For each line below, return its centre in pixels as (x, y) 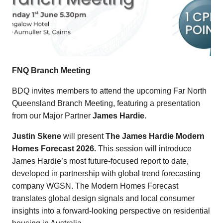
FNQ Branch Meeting (51, 70)
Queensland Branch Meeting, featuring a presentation (106, 103)
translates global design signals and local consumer (103, 198)
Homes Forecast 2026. (55, 148)
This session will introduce (145, 148)
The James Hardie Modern (155, 136)
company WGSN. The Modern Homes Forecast (95, 186)
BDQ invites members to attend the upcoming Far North (109, 91)
